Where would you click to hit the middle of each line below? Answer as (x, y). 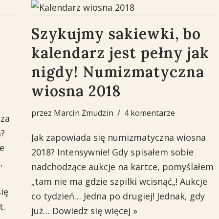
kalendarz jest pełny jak (120, 53)
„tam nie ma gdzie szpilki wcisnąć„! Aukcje (119, 181)
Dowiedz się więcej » (95, 211)
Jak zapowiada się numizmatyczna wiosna (118, 137)
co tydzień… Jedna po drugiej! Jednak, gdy (118, 196)
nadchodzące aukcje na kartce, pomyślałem (122, 167)
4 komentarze (149, 113)
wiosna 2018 (76, 91)
